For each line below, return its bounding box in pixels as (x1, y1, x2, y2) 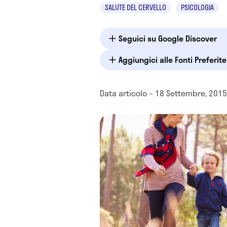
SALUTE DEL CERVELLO (105, 2, 166, 13)
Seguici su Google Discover (119, 32, 217, 45)
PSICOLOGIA (181, 2, 214, 13)
